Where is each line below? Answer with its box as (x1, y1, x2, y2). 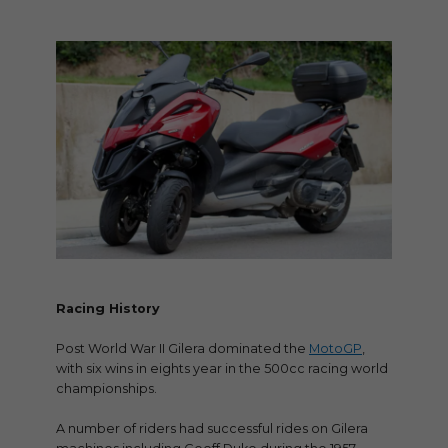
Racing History (56, 300, 164, 316)
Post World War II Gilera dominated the (56, 340, 309, 356)
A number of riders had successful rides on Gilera (56, 420, 368, 436)
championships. (56, 380, 157, 396)
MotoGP (309, 340, 362, 356)
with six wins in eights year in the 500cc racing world (56, 360, 388, 376)
